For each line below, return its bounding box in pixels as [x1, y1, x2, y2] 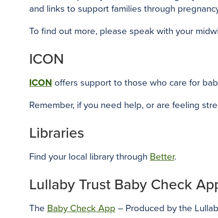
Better [150, 151, 174, 162]
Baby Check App [47, 203, 115, 214]
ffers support [60, 77, 114, 88]
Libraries [29, 124, 84, 142]
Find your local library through [29, 151, 150, 162]
